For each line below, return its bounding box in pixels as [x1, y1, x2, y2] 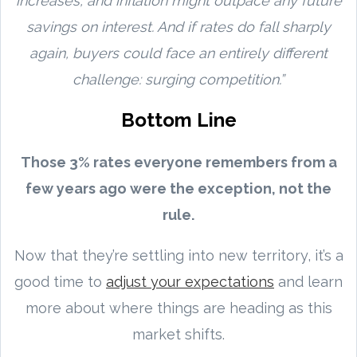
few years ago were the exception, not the [25, 179, 331, 197]
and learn [274, 273, 343, 290]
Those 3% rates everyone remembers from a [20, 153, 337, 171]
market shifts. [132, 325, 225, 343]
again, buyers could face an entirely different [29, 44, 328, 61]
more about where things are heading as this [25, 299, 332, 316]
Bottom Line [120, 108, 237, 131]
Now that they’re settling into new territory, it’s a [14, 246, 343, 264]
